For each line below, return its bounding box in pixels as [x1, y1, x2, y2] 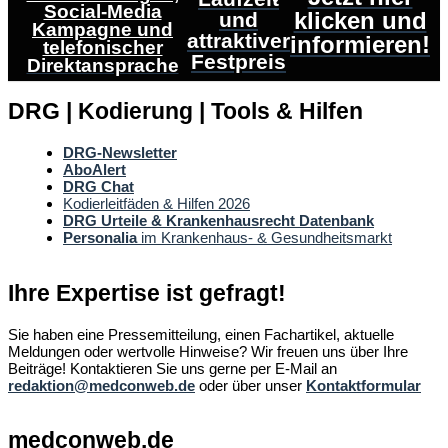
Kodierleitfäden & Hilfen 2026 [63, 195, 250, 213]
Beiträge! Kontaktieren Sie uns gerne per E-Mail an [8, 359, 337, 377]
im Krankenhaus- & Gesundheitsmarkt [137, 229, 392, 247]
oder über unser [195, 376, 306, 394]
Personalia [63, 229, 137, 247]
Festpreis [191, 50, 286, 75]
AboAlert [63, 161, 126, 179]
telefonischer [42, 36, 163, 58]
